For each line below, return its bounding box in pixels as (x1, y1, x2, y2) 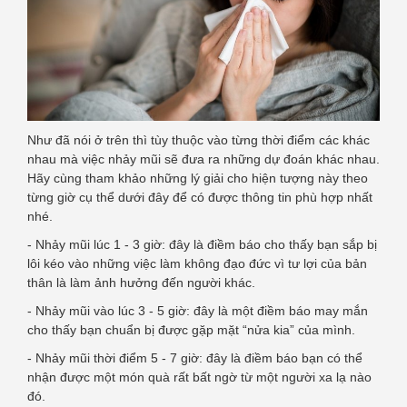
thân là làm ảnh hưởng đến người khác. (27, 275, 255, 291)
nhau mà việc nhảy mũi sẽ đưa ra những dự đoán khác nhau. (27, 152, 380, 167)
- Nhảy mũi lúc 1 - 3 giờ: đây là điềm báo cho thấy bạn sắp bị (27, 237, 377, 253)
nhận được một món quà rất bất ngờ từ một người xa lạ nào (27, 370, 372, 385)
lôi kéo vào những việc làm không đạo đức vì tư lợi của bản (27, 256, 367, 272)
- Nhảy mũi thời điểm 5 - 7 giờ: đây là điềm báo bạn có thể (27, 351, 362, 366)
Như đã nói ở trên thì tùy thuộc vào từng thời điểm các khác (27, 133, 370, 148)
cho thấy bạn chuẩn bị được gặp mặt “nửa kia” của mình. (27, 323, 355, 338)
